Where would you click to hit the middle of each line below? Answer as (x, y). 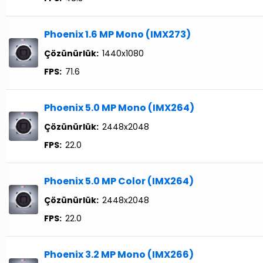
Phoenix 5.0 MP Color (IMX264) (119, 181)
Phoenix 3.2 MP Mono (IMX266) (119, 255)
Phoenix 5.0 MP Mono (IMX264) (119, 108)
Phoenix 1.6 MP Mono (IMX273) (117, 35)
